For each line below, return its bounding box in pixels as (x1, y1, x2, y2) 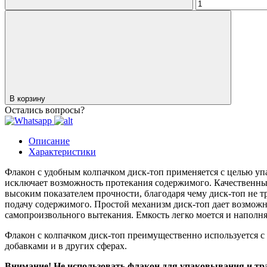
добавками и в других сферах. (5, 240, 127, 251)
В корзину (10, 94, 48, 103)
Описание (29, 135, 70, 146)
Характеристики (29, 146, 96, 157)
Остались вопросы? (5, 104, 85, 115)
